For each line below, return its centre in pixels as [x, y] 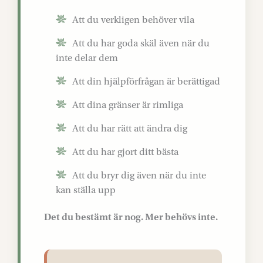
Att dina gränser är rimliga [128, 105]
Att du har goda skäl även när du [141, 43]
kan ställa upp [86, 190]
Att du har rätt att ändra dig [130, 128]
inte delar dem [87, 58]
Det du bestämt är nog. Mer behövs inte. [131, 217]
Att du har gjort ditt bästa [125, 152]
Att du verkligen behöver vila [133, 20]
